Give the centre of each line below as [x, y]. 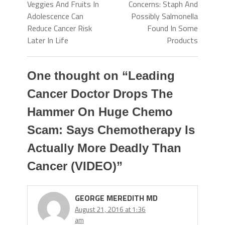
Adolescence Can [55, 16]
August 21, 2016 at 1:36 [110, 209]
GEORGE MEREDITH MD [116, 198]
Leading [151, 76]
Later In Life [48, 40]
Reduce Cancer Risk [60, 28]
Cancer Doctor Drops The [100, 94]
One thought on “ [78, 76]
